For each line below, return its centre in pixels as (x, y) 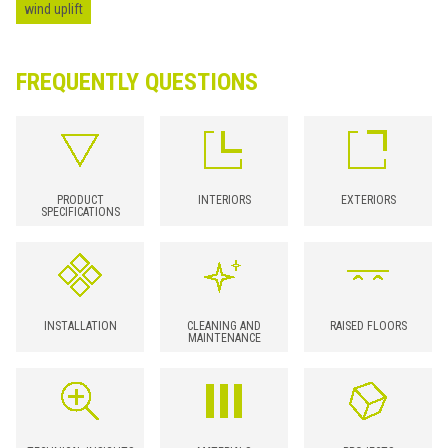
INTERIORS (224, 199)
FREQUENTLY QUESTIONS (137, 81)
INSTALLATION (80, 325)
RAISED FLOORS (368, 325)
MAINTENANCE (224, 337)
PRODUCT (80, 199)
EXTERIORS (368, 199)
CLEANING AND (224, 325)
